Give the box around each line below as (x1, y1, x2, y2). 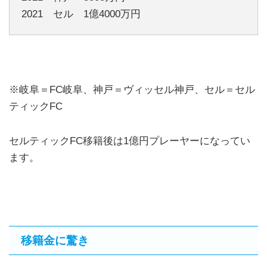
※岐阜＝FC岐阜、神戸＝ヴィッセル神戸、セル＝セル (9, 83, 255, 95)
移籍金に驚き (21, 234, 89, 247)
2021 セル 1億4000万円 (21, 8, 141, 20)
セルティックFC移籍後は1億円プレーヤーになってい (9, 135, 250, 147)
